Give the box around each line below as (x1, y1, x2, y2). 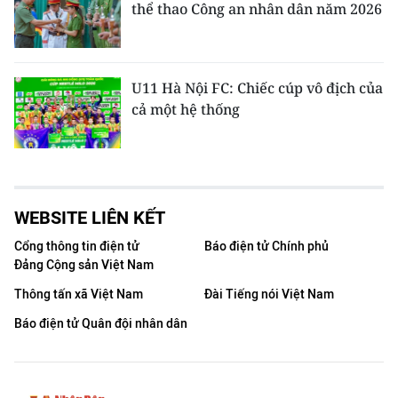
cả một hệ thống (131, 99, 240, 119)
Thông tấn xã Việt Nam (14, 286, 143, 302)
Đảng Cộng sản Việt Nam (14, 257, 154, 273)
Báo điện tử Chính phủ (204, 238, 329, 254)
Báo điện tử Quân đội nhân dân (14, 315, 187, 331)
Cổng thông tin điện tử (14, 238, 139, 254)
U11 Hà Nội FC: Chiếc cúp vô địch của (131, 77, 383, 98)
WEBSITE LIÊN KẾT (14, 206, 165, 228)
